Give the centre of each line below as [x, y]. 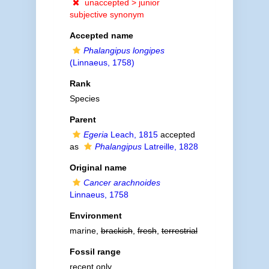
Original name [98, 168]
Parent [83, 119]
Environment [95, 216]
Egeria [95, 134]
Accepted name [101, 35]
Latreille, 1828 [170, 147]
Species [84, 98]
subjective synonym [107, 14]
